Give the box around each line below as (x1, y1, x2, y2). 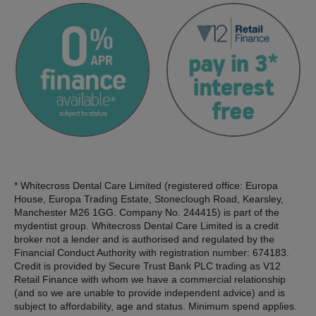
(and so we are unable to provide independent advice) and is (14, 287, 285, 299)
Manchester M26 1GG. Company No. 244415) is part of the (14, 207, 279, 219)
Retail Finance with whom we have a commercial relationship (14, 274, 286, 286)
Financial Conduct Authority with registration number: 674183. (14, 247, 289, 259)
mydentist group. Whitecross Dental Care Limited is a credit (14, 220, 279, 232)
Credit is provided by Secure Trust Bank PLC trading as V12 (14, 260, 281, 272)
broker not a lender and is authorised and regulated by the (14, 233, 274, 245)
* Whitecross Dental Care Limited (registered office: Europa (14, 180, 278, 192)
